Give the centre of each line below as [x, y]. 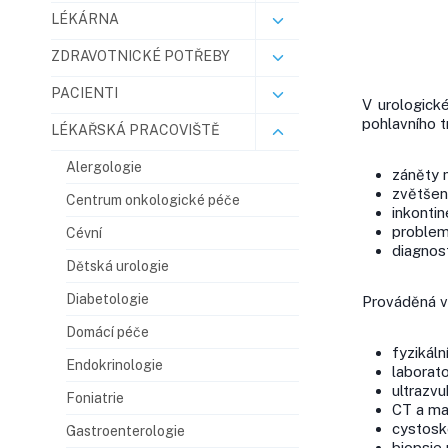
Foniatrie [95, 397]
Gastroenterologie [125, 430]
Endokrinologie [114, 364]
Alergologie [104, 166]
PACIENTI [84, 92]
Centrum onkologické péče [153, 199]
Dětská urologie [117, 265]
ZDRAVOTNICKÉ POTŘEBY [140, 55]
